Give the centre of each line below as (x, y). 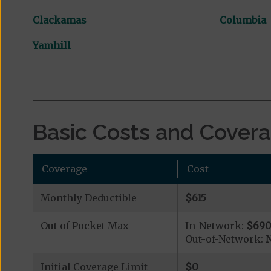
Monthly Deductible (88, 198)
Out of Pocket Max (84, 226)
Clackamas (59, 20)
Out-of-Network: (225, 239)
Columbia (243, 20)
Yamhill (51, 46)
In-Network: (215, 226)
